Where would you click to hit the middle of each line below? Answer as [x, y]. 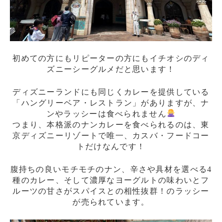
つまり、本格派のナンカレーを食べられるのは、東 [111, 124]
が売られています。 [111, 202]
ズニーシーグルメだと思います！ [111, 69]
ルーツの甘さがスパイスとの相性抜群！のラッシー [111, 191]
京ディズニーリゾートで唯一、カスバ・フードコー [111, 135]
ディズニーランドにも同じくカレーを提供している [111, 92]
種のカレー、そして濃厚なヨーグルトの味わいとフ [111, 180]
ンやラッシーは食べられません [106, 113]
